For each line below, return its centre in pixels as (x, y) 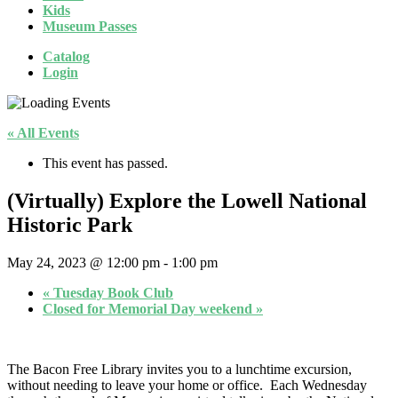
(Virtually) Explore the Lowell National (187, 200)
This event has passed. (105, 163)
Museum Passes (90, 26)
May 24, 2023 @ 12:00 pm (84, 262)
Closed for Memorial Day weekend (149, 308)
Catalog (66, 56)
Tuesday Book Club (111, 292)
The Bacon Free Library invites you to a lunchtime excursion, (179, 369)
